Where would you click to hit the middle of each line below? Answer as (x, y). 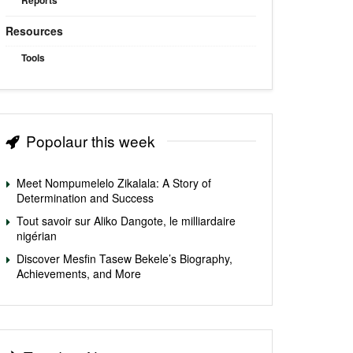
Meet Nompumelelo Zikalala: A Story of (114, 183)
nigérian (37, 236)
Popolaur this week (91, 141)
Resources (34, 31)
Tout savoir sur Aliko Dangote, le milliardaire (126, 221)
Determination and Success (85, 198)
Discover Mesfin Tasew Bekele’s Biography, (124, 259)
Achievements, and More (79, 274)
